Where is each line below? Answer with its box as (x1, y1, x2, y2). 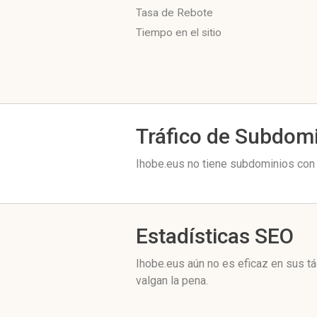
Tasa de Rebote (136, 6, 213, 19)
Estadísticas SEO (136, 224, 294, 248)
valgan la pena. (136, 274, 208, 287)
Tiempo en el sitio (136, 26, 221, 39)
